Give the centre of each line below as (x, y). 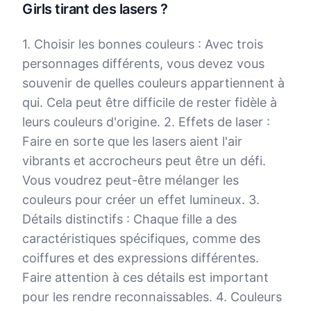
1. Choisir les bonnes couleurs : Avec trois (143, 44)
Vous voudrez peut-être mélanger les (131, 180)
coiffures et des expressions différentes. (141, 258)
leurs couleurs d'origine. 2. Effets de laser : (146, 122)
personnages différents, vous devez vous (143, 64)
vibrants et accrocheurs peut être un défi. (144, 161)
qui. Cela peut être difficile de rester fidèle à (150, 102)
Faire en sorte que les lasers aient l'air (132, 141)
